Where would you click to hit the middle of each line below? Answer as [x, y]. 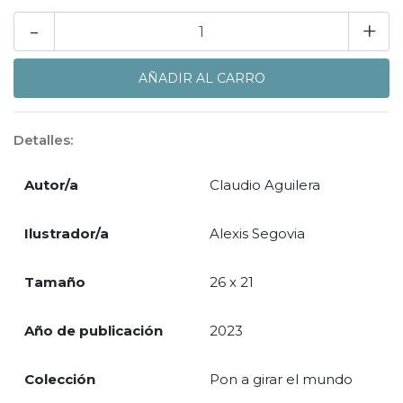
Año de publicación [94, 331]
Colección [60, 380]
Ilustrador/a [67, 234]
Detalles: [43, 140]
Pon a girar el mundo [281, 380]
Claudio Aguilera [265, 185]
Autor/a [51, 185]
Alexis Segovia [257, 234]
